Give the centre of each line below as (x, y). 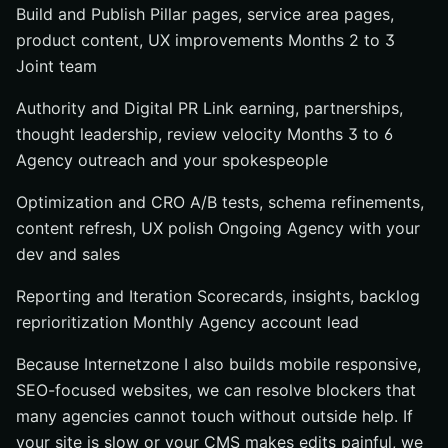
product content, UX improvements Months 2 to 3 (205, 40)
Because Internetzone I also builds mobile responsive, (218, 364)
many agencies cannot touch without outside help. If (214, 416)
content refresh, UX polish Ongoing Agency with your (218, 228)
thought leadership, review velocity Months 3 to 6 (204, 134)
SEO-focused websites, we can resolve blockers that (216, 390)
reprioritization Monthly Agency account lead (187, 322)
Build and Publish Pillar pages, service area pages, (205, 14)
